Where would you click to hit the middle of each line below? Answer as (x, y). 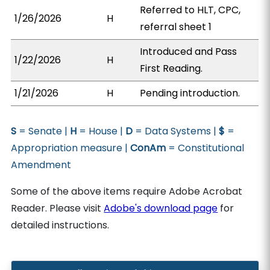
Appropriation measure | (71, 148)
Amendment (41, 165)
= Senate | (43, 131)
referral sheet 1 (176, 27)
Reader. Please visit (58, 208)
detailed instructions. (60, 225)
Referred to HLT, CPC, (190, 10)
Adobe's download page (161, 208)
